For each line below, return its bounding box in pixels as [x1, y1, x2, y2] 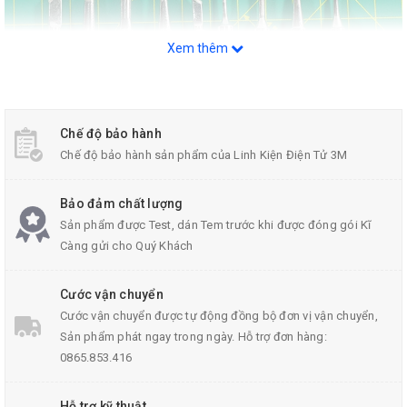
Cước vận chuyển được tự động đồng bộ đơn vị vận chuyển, [60, 309, 378, 323]
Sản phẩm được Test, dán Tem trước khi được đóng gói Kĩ [60, 218, 372, 233]
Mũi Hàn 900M [154, 202, 253, 218]
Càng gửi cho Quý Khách [60, 239, 194, 253]
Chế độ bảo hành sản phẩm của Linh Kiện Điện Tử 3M [60, 148, 348, 163]
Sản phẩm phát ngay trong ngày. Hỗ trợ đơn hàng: [60, 330, 327, 344]
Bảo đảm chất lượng [60, 196, 184, 212]
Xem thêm [167, 41, 231, 56]
